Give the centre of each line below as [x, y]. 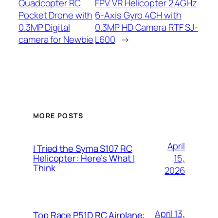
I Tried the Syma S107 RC [83, 149]
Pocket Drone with [56, 15]
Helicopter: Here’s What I [84, 158]
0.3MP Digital [44, 27]
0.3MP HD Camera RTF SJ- [147, 27]
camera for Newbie [56, 40]
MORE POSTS [58, 115]
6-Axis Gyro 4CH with [138, 15]
